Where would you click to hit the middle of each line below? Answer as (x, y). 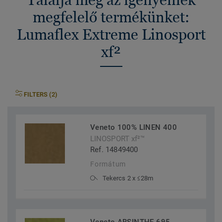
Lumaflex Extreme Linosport (111, 34)
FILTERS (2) (41, 95)
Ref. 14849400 (114, 150)
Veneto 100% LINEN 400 (134, 128)
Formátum (108, 164)
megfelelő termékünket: (111, 17)
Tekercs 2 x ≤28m (128, 178)
